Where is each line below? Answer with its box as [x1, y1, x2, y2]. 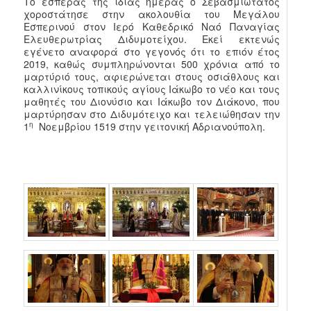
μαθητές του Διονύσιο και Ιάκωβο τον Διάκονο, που [24, 94, 280, 108]
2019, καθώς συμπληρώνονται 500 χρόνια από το [24, 56, 280, 71]
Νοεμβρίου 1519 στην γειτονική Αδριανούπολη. [33, 119, 266, 133]
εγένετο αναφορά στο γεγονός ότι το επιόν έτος [24, 44, 280, 58]
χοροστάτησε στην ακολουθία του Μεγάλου [24, 6, 280, 21]
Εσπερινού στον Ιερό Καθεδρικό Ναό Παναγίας [24, 19, 280, 33]
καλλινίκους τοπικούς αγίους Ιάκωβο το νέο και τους [24, 81, 280, 96]
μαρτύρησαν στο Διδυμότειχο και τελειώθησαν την [24, 106, 280, 121]
